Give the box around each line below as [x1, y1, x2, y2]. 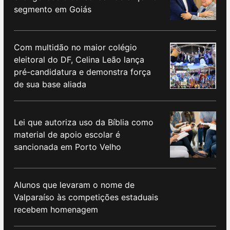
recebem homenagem [14, 204, 98, 215]
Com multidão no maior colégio [14, 42, 137, 52]
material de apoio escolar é [14, 129, 120, 140]
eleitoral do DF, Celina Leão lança [14, 54, 144, 65]
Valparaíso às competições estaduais [14, 191, 158, 202]
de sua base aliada [14, 79, 86, 89]
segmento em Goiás [14, 4, 91, 14]
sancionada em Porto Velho [14, 141, 121, 152]
